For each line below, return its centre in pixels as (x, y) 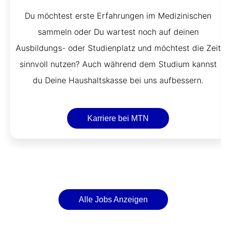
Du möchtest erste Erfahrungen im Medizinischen (118, 15)
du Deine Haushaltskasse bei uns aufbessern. (118, 80)
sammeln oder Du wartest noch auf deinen (118, 32)
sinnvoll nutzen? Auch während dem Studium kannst (118, 64)
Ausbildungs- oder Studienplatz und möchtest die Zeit (118, 48)
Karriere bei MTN (118, 118)
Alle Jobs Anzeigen (113, 199)
